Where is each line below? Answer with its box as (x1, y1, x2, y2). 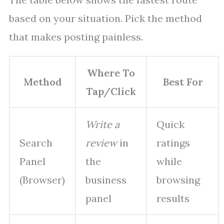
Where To (86, 66, 135, 79)
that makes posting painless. (9, 30, 143, 43)
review (85, 136, 117, 149)
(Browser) (19, 173, 65, 186)
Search (19, 136, 52, 149)
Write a (85, 118, 119, 131)
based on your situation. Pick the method (9, 12, 202, 25)
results (156, 192, 189, 205)
